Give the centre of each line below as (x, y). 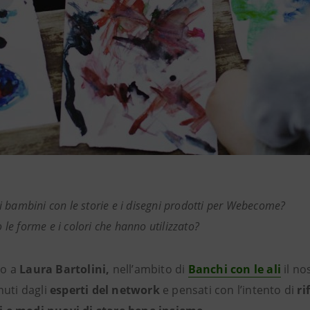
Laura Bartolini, (63, 269)
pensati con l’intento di (233, 290)
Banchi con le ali (235, 269)
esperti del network (107, 290)
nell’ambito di (147, 269)
